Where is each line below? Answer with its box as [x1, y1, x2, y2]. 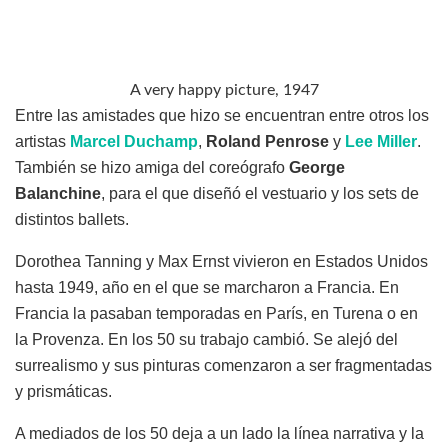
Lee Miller [345, 133, 417, 151]
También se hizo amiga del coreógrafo [15, 159, 289, 177]
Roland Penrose [206, 133, 329, 151]
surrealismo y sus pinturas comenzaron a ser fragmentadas [15, 357, 432, 375]
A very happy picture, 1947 [129, 82, 319, 99]
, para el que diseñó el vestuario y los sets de [101, 185, 419, 203]
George [289, 159, 345, 177]
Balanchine [15, 185, 101, 203]
